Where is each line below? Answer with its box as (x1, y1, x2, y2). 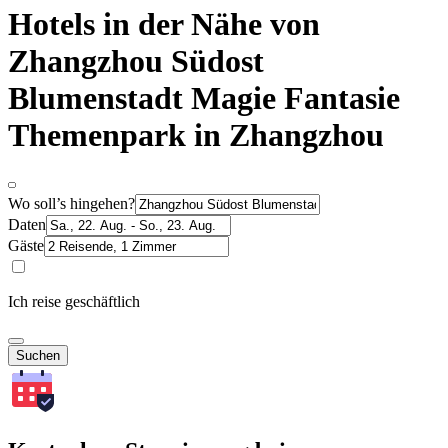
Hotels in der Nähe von (8, 6, 320, 43)
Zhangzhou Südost (8, 43, 264, 80)
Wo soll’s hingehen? (8, 194, 135, 212)
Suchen (16, 347, 60, 363)
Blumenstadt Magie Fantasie (8, 80, 400, 117)
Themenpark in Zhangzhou (8, 117, 384, 154)
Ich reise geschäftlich (8, 292, 140, 310)
